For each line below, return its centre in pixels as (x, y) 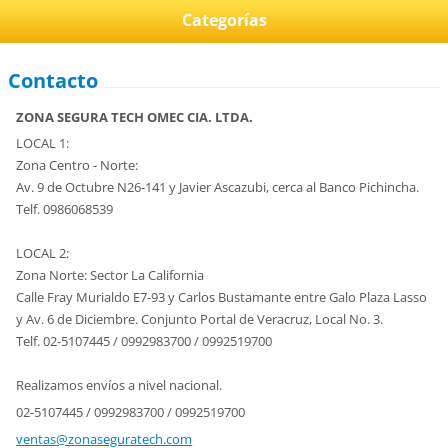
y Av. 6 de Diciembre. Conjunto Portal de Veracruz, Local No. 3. (200, 319)
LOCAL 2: (43, 253)
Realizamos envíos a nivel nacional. (119, 385)
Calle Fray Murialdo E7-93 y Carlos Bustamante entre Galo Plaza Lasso (222, 297)
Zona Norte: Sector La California (110, 275)
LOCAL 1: (43, 143)
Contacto (53, 81)
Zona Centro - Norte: (77, 165)
